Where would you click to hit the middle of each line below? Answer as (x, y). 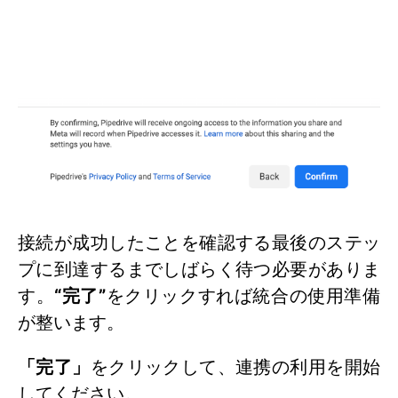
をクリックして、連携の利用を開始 (235, 367)
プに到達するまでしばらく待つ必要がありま (199, 270)
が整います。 (71, 323)
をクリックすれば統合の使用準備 (243, 296)
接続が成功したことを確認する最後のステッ (199, 243)
